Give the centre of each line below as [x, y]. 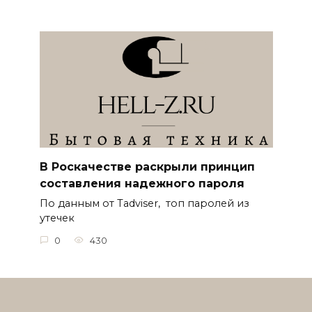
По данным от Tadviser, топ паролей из [144, 204]
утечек [57, 218]
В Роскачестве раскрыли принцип [147, 167]
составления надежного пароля [142, 184]
